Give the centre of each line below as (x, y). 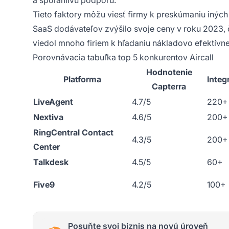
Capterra (169, 86)
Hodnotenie (169, 72)
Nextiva (48, 117)
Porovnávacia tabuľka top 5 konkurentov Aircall (123, 57)
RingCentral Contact (73, 132)
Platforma (82, 79)
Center (47, 146)
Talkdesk (51, 162)
